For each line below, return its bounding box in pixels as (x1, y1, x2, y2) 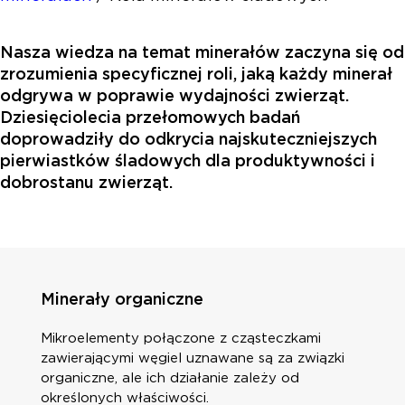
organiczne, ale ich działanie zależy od (40, 369, 299, 386)
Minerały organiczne (40, 288, 203, 308)
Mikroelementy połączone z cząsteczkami (40, 329, 321, 346)
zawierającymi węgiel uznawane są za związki (40, 349, 344, 366)
